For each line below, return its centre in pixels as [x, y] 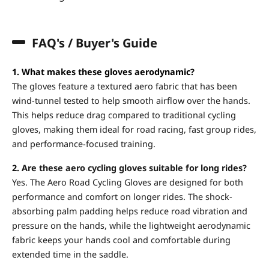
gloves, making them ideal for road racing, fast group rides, [134, 129]
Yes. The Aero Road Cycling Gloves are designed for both [128, 182]
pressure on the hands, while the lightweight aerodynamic [131, 225]
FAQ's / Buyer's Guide [95, 43]
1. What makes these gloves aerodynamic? [103, 71]
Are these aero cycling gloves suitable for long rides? [133, 168]
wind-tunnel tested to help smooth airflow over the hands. [131, 100]
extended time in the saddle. [70, 254]
